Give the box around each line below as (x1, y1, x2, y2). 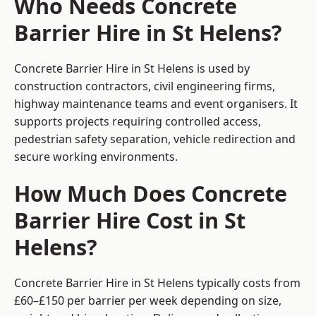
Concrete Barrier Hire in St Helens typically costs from (14, 275, 300, 291)
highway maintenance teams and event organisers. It (14, 96, 298, 112)
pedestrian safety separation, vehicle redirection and (14, 131, 296, 147)
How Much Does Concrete (14, 178, 287, 209)
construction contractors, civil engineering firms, (14, 78, 275, 95)
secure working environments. (14, 149, 178, 165)
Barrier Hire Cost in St (14, 205, 245, 236)
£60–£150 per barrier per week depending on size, (14, 293, 281, 309)
